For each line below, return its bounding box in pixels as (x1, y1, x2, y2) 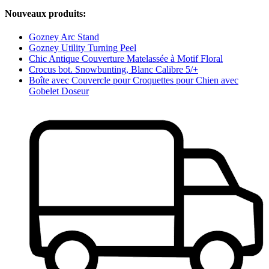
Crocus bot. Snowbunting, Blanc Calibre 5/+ (29, 64, 198, 75)
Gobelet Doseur (29, 86, 89, 97)
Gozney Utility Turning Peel (29, 43, 136, 53)
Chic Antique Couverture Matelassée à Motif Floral (29, 53, 223, 64)
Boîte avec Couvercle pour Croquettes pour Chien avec (29, 75, 238, 86)
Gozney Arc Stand (29, 32, 99, 43)
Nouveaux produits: (5, 8, 86, 19)
